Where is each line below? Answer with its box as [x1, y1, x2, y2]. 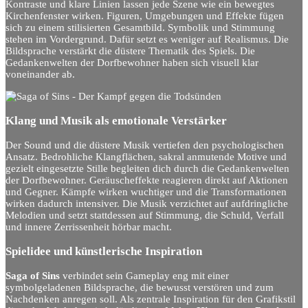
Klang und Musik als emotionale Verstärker [5, 113, 227, 127]
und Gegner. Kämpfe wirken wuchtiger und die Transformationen [5, 186, 287, 198]
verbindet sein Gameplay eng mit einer [60, 270, 229, 282]
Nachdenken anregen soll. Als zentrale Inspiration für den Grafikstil [5, 294, 296, 305]
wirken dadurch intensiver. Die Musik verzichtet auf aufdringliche [5, 198, 288, 210]
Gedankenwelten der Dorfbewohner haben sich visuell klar [5, 57, 258, 69]
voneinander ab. [5, 69, 75, 80]
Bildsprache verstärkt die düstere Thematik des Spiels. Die [5, 45, 255, 57]
